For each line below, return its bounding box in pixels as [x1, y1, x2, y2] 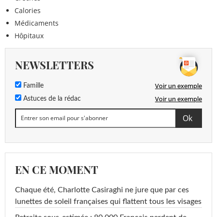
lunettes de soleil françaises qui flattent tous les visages [15, 197, 201, 205]
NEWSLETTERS [15, 57, 94, 72]
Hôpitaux [15, 31, 44, 40]
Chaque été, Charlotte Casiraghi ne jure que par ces [15, 186, 189, 194]
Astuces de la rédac [21, 95, 81, 102]
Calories [15, 5, 41, 15]
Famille [21, 82, 44, 89]
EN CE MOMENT [15, 162, 98, 177]
